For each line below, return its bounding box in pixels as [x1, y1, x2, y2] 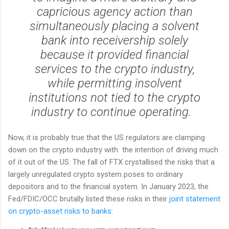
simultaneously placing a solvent [30, 19, 199, 34]
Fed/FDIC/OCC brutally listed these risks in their [8, 194, 167, 204]
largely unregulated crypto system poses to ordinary [8, 170, 183, 179]
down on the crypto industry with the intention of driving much [8, 145, 218, 155]
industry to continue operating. [31, 105, 198, 120]
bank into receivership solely [41, 33, 188, 48]
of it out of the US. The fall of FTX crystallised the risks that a [8, 157, 215, 167]
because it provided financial [40, 48, 189, 62]
